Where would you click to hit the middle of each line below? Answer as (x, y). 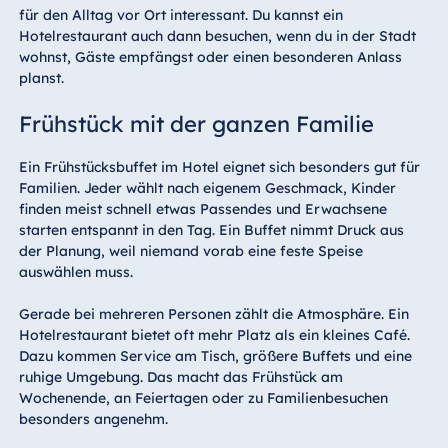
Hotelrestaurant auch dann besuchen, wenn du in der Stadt (217, 36)
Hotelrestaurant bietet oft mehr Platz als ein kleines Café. (214, 335)
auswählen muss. (75, 272)
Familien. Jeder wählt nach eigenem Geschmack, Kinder (207, 188)
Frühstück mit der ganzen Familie (196, 124)
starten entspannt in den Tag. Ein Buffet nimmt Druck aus (211, 230)
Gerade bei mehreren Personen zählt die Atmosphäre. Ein (213, 314)
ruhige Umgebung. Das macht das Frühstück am (180, 377)
